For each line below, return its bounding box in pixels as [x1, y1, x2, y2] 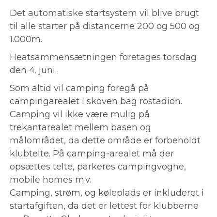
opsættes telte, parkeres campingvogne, [10, 161, 186, 172]
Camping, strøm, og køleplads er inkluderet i [10, 187, 204, 198]
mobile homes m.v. [10, 174, 91, 185]
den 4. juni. [10, 64, 57, 76]
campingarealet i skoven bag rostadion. [10, 95, 182, 107]
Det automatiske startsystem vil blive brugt [10, 7, 199, 18]
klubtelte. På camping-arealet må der [10, 148, 174, 159]
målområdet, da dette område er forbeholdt [10, 135, 201, 146]
